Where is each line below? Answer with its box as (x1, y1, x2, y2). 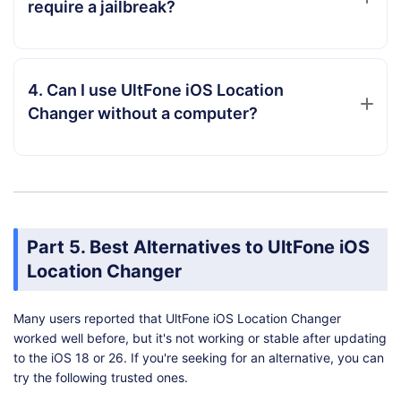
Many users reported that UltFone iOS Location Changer (13, 311, 341, 327)
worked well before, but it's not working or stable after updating (13, 330, 387, 346)
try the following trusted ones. (13, 370, 188, 386)
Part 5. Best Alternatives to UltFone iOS (27, 236, 370, 259)
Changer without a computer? (28, 104, 258, 124)
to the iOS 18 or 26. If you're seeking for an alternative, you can (13, 350, 384, 366)
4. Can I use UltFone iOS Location (28, 81, 284, 100)
